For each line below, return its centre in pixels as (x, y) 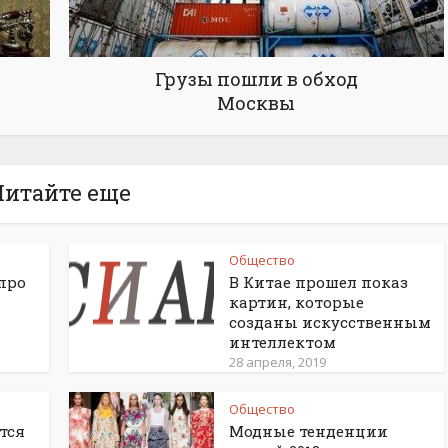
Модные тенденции (308, 431)
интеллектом (282, 342)
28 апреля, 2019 (277, 362)
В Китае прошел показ (318, 282)
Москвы (256, 103)
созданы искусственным (330, 322)
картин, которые (296, 302)
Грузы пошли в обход (256, 79)
